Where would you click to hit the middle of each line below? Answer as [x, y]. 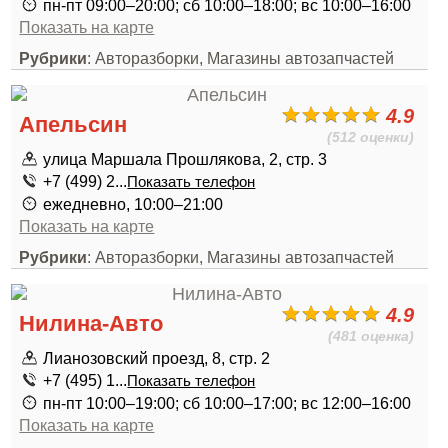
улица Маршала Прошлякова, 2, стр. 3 [185, 159]
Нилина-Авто [91, 323]
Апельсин [73, 124]
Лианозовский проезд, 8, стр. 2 [157, 358]
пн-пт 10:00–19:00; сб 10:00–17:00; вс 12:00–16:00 [227, 403]
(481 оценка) [371, 336]
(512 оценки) [371, 137]
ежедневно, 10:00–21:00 [133, 204]
